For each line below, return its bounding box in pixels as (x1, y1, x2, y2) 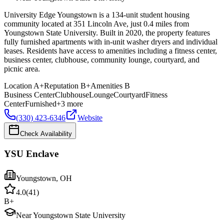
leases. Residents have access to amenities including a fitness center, (4, 46, 217, 55)
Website (77, 113, 102, 122)
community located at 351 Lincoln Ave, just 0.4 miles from (4, 19, 189, 28)
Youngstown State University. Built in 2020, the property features (4, 28, 210, 37)
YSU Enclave (4, 148, 58, 159)
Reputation (44, 81, 78, 90)
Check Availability (20, 130, 72, 138)
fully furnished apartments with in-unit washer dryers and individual (4, 37, 217, 46)
